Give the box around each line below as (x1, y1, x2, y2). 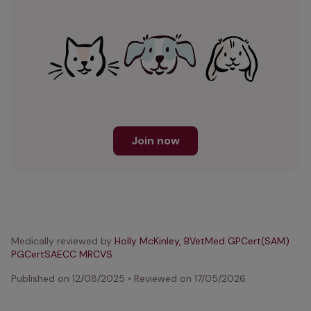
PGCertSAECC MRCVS (11, 248, 112, 260)
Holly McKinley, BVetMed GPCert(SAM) (115, 235, 289, 247)
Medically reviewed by (11, 235, 112, 247)
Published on (11, 272, 69, 285)
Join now (131, 133, 180, 148)
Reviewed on (134, 272, 192, 285)
